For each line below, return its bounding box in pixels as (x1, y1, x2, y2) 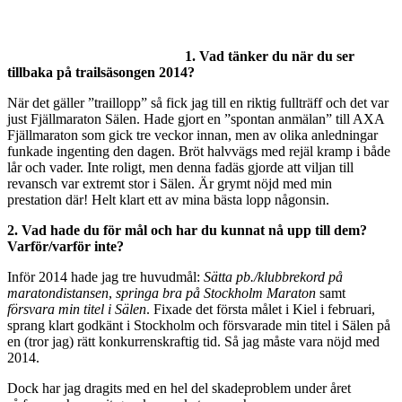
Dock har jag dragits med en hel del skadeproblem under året (7, 380, 351, 396)
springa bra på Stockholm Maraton (116, 284, 316, 301)
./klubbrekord (250, 268, 325, 284)
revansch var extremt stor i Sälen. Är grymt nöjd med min (7, 175, 332, 191)
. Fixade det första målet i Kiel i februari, (146, 301, 375, 317)
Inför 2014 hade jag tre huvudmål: (7, 268, 204, 284)
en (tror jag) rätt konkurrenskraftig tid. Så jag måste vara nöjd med (7, 333, 380, 349)
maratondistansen (7, 284, 109, 301)
